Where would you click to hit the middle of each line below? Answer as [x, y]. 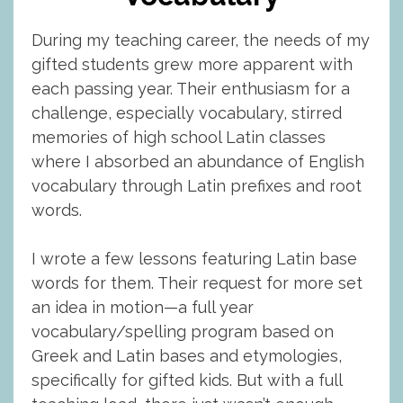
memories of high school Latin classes [179, 137]
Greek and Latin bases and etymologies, [187, 356]
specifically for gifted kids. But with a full [187, 380]
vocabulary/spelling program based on [183, 331]
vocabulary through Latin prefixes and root [197, 186]
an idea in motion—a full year [143, 307]
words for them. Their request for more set [197, 283]
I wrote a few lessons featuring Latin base [194, 259]
